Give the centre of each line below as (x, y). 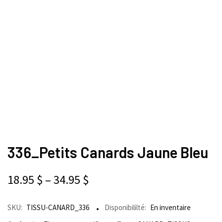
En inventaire (170, 208)
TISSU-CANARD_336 (58, 208)
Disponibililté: (125, 208)
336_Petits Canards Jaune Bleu (108, 152)
